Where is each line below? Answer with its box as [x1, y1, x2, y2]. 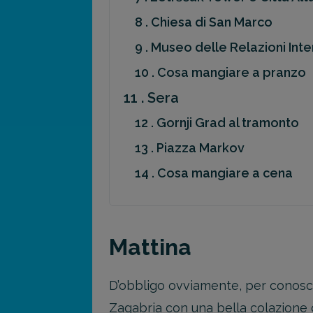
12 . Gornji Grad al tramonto [135, 115, 299, 130]
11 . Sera [124, 89, 179, 106]
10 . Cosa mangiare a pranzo [135, 64, 306, 80]
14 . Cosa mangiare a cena [135, 165, 293, 180]
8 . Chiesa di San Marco [135, 14, 272, 29]
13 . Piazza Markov [135, 140, 245, 155]
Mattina [109, 233, 191, 260]
